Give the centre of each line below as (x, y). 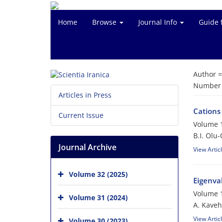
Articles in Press (85, 95)
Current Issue (81, 115)
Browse (105, 22)
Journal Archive (87, 147)
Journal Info (159, 22)
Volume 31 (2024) (98, 197)
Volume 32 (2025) (98, 174)
